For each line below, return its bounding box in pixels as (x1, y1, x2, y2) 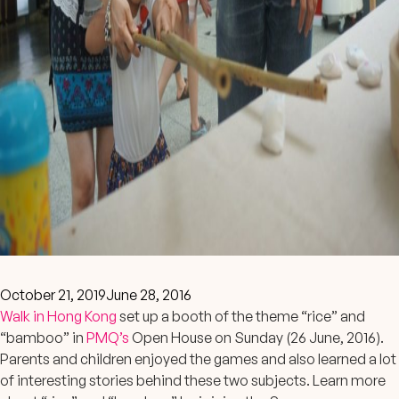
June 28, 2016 (106, 286, 191, 304)
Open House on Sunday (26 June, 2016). (129, 329, 384, 346)
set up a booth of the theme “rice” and (117, 307, 365, 325)
